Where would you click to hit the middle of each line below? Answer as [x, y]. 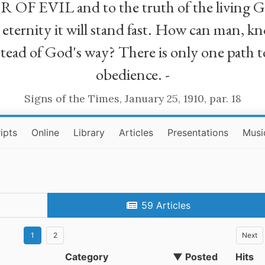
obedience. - [132, 74]
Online [46, 132]
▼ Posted [195, 257]
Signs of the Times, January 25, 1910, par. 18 [132, 98]
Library [89, 132]
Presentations [198, 132]
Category [87, 257]
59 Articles [166, 205]
